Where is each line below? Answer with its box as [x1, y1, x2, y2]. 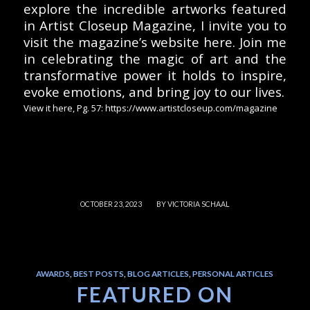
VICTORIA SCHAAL [167, 199, 230, 208]
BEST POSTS [73, 268, 125, 278]
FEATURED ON [76, 281, 233, 307]
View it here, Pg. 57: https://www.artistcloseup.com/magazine [23, 101, 277, 114]
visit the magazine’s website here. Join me [23, 33, 287, 51]
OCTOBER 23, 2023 [80, 199, 143, 208]
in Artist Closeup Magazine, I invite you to [23, 16, 287, 34]
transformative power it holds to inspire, [23, 66, 287, 84]
